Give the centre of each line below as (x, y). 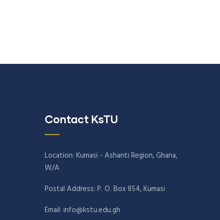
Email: (53, 210)
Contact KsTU (81, 119)
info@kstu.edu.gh (92, 210)
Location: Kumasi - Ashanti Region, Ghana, (111, 156)
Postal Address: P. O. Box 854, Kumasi (106, 189)
